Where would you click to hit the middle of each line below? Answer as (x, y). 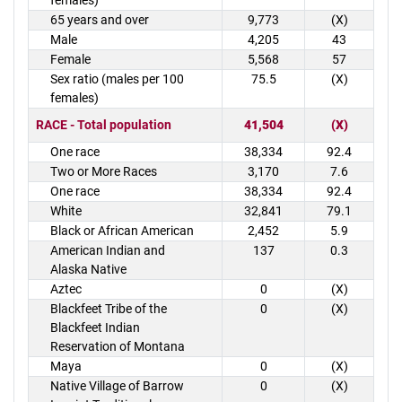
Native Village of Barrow (117, 386)
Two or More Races (104, 171)
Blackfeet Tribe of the (109, 309)
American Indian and (108, 250)
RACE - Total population (104, 125)
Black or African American (122, 231)
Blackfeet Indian (95, 328)
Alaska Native (88, 269)
